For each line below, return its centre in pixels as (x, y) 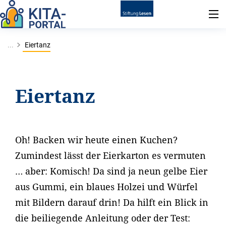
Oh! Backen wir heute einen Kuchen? (96, 140)
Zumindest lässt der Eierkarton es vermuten (110, 155)
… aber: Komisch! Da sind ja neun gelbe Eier (111, 171)
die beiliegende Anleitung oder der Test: (103, 218)
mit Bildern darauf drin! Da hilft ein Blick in (112, 202)
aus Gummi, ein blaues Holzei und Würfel (106, 187)
